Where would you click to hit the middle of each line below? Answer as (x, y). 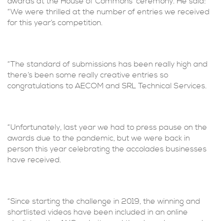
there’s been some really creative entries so (88, 75)
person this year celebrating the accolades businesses (107, 149)
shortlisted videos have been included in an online (98, 212)
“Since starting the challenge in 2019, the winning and (104, 201)
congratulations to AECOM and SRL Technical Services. (107, 86)
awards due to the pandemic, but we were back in (99, 138)
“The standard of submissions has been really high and (108, 64)
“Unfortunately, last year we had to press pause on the (107, 127)
